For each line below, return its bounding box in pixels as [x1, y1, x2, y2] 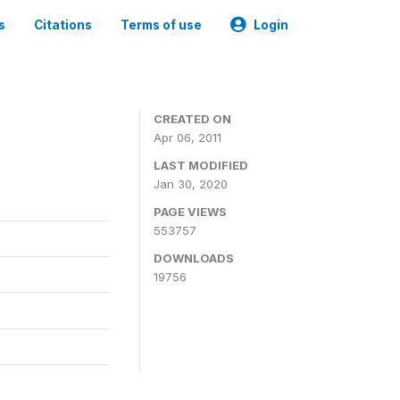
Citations [34, 18, 92, 32]
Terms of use [121, 18, 202, 32]
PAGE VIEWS [154, 204, 227, 219]
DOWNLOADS [154, 251, 234, 265]
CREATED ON [154, 112, 231, 126]
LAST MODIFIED [154, 158, 248, 172]
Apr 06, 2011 [154, 130, 221, 145]
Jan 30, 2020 [154, 177, 228, 191]
